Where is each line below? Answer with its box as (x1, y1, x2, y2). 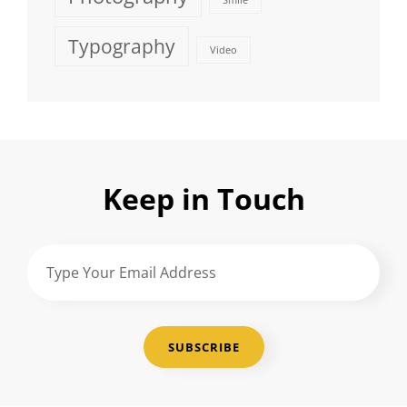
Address (26, 322, 83, 342)
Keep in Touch (102, 178, 305, 218)
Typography (68, 33, 175, 59)
